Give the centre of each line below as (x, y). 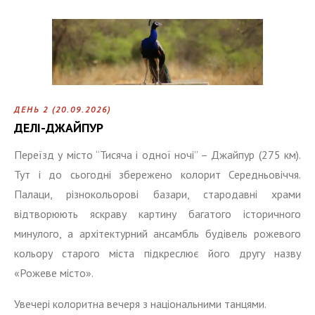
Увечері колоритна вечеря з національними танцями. (140, 303)
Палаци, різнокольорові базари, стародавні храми (157, 194)
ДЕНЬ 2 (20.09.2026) (63, 109)
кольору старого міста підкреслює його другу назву (157, 253)
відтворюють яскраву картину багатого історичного (157, 213)
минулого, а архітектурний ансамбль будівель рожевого (157, 233)
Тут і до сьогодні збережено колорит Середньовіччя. (157, 174)
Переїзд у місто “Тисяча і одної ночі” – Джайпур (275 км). (157, 154)
